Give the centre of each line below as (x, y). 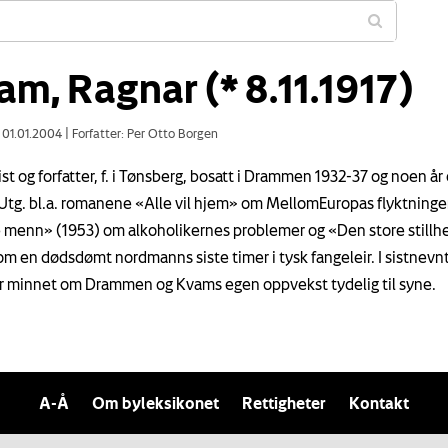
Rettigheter (284, 402)
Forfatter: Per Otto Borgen (143, 132)
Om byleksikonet (155, 402)
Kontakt (379, 402)
